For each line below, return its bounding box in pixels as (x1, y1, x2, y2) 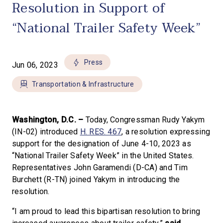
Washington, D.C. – (12, 115, 86, 124)
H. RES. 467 (80, 127, 122, 136)
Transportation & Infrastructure (32, 80, 134, 88)
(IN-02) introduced (12, 127, 80, 136)
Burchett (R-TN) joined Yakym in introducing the (12, 175, 180, 184)
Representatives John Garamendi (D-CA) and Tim (12, 163, 188, 172)
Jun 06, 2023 (12, 60, 58, 70)
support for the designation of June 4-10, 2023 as (12, 139, 191, 148)
